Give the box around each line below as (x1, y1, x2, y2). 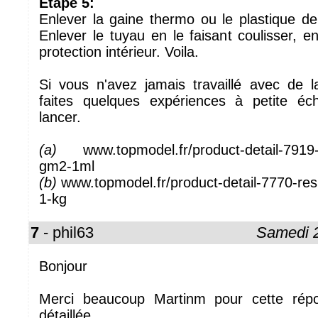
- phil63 (39, 224, 94, 241)
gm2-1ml (39, 158, 94, 174)
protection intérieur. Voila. (39, 44, 199, 60)
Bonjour (39, 258, 87, 274)
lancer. (39, 109, 81, 125)
